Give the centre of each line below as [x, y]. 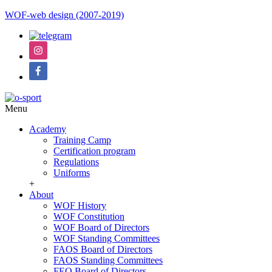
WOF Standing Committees [107, 238]
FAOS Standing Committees [108, 260]
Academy [48, 129]
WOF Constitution [89, 216]
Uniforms [72, 173]
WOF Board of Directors [101, 227]
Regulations [76, 162]
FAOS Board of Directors [103, 249]
